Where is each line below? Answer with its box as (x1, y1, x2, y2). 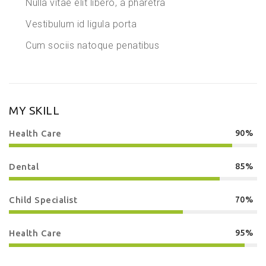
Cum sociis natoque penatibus (26, 39, 159, 51)
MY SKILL (9, 103, 59, 117)
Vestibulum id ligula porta (26, 18, 137, 30)
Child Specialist (9, 194, 77, 205)
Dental (9, 161, 39, 172)
